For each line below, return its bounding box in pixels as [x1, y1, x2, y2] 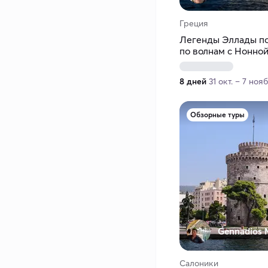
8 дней [179, 76, 206, 87]
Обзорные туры [190, 110, 245, 120]
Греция [179, 18, 208, 29]
